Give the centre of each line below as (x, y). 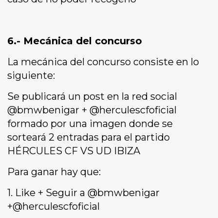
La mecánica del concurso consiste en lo (103, 62)
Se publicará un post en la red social (92, 97)
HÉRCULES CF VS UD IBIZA (74, 151)
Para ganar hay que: (54, 172)
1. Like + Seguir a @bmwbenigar (83, 193)
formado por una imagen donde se (90, 124)
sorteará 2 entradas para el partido (89, 137)
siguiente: (31, 76)
